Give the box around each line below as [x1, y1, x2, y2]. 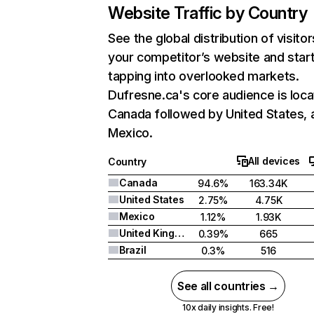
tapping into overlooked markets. [108, 69, 299, 83]
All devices [248, 155, 300, 167]
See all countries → [177, 279, 279, 293]
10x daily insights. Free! [182, 302, 274, 313]
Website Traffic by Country [108, 3, 308, 23]
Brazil [119, 244, 146, 256]
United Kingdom [174, 227, 184, 239]
